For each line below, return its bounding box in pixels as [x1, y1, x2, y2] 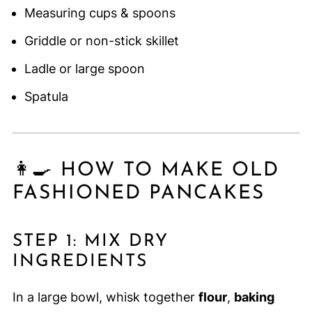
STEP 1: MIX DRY [12, 233, 169, 251]
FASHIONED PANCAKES [12, 184, 265, 204]
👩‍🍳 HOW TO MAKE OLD [12, 161, 279, 181]
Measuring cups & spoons [24, 6, 175, 21]
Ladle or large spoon [24, 61, 145, 77]
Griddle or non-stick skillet [24, 33, 179, 49]
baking [233, 290, 274, 305]
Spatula [24, 89, 68, 104]
